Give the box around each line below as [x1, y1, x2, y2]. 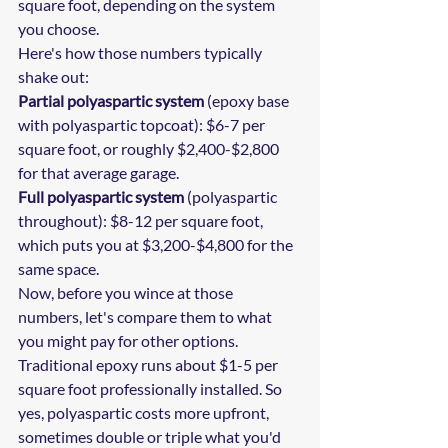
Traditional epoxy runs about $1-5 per [18, 355, 281, 375]
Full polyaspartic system [18, 187, 184, 207]
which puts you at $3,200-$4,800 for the [18, 235, 296, 255]
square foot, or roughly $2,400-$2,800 [18, 139, 282, 159]
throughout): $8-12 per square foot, [18, 211, 266, 231]
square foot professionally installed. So [18, 379, 285, 399]
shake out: [18, 67, 89, 87]
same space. [18, 259, 99, 279]
